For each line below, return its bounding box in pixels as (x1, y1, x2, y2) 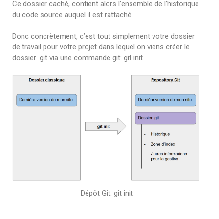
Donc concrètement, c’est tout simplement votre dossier (12, 32, 195, 41)
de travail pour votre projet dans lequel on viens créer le (12, 43, 190, 52)
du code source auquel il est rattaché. (12, 10, 133, 19)
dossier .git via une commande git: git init (12, 53, 143, 63)
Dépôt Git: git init (81, 189, 133, 198)
